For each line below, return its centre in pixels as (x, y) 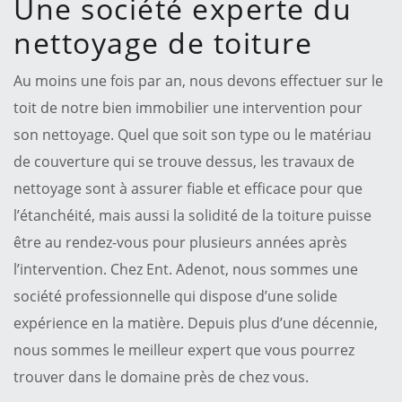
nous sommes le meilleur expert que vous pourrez (184, 350)
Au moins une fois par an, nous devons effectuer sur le (198, 80)
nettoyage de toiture (163, 42)
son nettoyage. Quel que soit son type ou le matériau (192, 134)
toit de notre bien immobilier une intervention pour (188, 107)
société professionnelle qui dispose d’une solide (175, 296)
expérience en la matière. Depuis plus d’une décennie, (196, 323)
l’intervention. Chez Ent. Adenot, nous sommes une (186, 269)
